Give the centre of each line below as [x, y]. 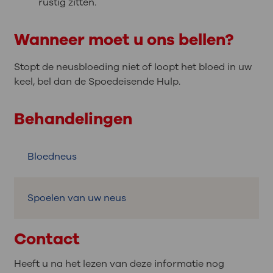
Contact [47, 239]
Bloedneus [52, 156]
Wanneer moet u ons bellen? [123, 39]
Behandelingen [73, 119]
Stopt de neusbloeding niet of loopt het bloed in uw [133, 67]
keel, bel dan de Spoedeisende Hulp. [97, 81]
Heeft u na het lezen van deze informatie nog [119, 264]
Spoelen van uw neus [77, 198]
